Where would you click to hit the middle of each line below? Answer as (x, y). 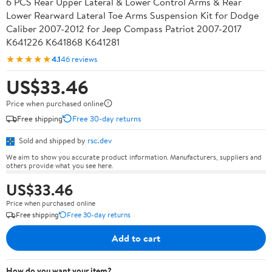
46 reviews (79, 59)
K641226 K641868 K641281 (63, 42)
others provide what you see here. (59, 165)
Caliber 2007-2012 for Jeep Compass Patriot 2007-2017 (124, 29)
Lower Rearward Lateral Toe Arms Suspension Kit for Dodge (132, 15)
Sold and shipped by (52, 140)
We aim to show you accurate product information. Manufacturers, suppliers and (134, 157)
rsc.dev (100, 140)
